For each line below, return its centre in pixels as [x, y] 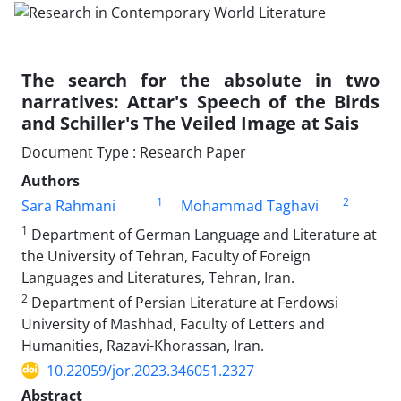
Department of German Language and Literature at [202, 234]
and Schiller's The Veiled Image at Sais [190, 123]
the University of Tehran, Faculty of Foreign [166, 256]
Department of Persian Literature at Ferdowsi [183, 302]
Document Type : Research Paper [134, 152]
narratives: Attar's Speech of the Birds [200, 101]
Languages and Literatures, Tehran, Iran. [158, 277]
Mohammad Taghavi [249, 205]
